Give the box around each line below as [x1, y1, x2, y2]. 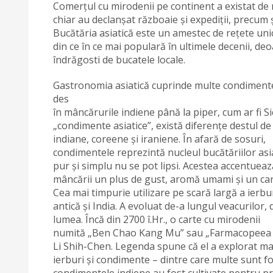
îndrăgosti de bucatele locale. [53, 52, 185, 66]
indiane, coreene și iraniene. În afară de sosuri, [53, 132, 266, 146]
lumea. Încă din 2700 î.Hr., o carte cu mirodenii [53, 212, 260, 226]
